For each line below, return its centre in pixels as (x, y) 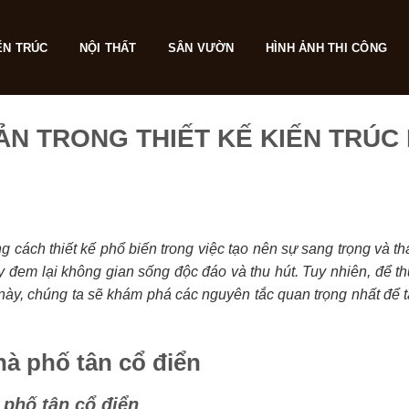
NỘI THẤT (108, 48)
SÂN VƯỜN (201, 48)
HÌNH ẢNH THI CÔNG (326, 48)
